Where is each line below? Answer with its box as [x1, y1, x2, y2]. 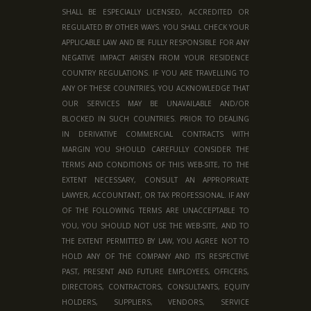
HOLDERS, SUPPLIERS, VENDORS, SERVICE [62, 297, 249, 308]
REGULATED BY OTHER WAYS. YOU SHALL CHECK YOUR [62, 22, 249, 33]
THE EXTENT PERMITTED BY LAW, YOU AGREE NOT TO [62, 236, 249, 246]
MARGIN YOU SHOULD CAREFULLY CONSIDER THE [62, 144, 249, 155]
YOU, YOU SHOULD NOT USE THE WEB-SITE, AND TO [62, 221, 249, 231]
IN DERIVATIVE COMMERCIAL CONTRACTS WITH [62, 129, 249, 140]
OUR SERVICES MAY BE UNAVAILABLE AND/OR [62, 99, 249, 109]
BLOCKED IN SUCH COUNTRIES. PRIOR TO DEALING [62, 114, 249, 124]
